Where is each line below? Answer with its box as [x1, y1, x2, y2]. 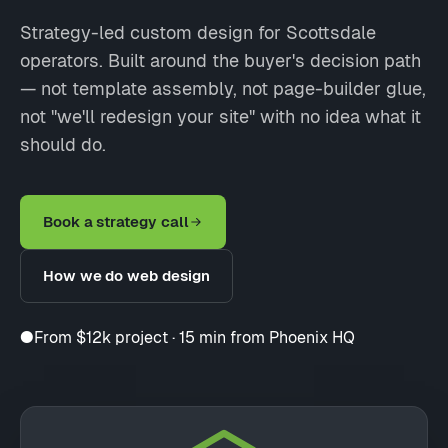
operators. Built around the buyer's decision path [20, 47, 421, 68]
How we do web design [43, 264, 210, 281]
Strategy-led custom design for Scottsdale [20, 19, 376, 40]
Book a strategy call [43, 210, 189, 227]
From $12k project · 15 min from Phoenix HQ [34, 325, 355, 344]
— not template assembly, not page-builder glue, [20, 75, 426, 96]
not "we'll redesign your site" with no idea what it [20, 103, 421, 124]
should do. [20, 131, 106, 152]
